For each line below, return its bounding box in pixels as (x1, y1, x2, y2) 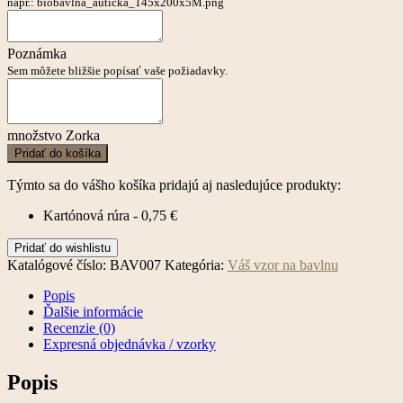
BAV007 (110, 256, 161, 273)
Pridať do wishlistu (14, 240, 111, 255)
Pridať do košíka (14, 146, 101, 160)
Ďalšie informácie (43, 303, 143, 319)
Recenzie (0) (43, 319, 115, 336)
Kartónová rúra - (43, 207, 141, 223)
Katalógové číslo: (7, 256, 110, 273)
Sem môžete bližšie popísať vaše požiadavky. (7, 64, 228, 77)
